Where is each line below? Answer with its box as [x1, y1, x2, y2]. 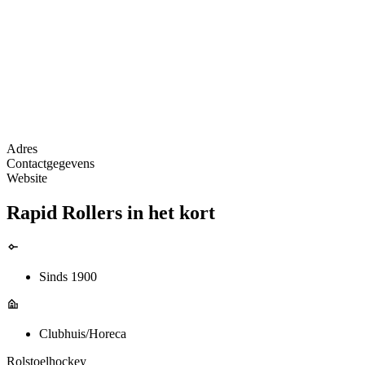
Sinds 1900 [39, 269, 97, 284]
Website [7, 171, 47, 186]
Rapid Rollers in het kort [7, 202, 215, 224]
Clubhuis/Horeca [39, 326, 126, 341]
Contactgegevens [7, 156, 95, 171]
